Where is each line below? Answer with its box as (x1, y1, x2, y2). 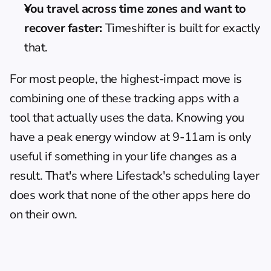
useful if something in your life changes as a (10, 148, 238, 165)
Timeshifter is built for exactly (102, 19, 260, 36)
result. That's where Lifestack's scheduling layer (10, 167, 260, 184)
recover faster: (24, 19, 102, 36)
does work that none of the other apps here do (10, 186, 251, 203)
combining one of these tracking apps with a (10, 90, 240, 106)
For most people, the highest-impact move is (10, 70, 242, 87)
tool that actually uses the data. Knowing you (10, 109, 245, 126)
